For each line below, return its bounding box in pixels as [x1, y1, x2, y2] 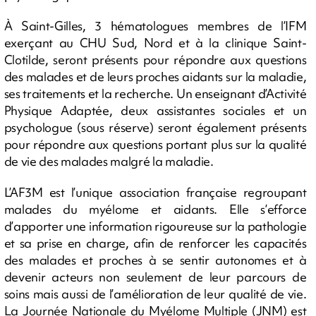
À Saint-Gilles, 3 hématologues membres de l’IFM [4, 17, 307, 34]
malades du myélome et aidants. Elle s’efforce [4, 200, 307, 217]
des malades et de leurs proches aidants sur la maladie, [4, 68, 307, 85]
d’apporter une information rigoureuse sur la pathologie [4, 217, 307, 234]
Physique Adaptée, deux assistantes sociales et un [4, 102, 307, 119]
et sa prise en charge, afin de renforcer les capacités [4, 234, 307, 251]
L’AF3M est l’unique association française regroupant [4, 183, 307, 200]
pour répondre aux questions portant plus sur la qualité [4, 135, 307, 152]
